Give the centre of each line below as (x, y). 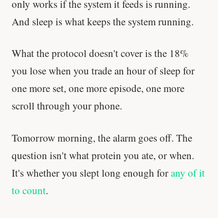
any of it (188, 173)
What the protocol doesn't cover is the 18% (100, 53)
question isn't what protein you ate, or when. (103, 155)
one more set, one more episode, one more (98, 88)
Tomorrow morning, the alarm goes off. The (102, 137)
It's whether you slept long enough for (91, 173)
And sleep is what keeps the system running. (103, 21)
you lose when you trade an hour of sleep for (103, 71)
